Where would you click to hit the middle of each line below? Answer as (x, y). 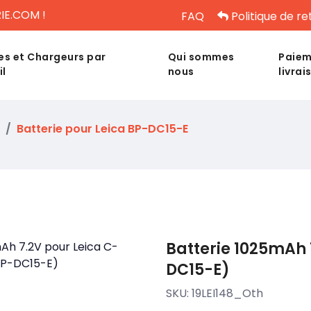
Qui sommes (201, 57)
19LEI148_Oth (227, 293)
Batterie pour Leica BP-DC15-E (102, 129)
